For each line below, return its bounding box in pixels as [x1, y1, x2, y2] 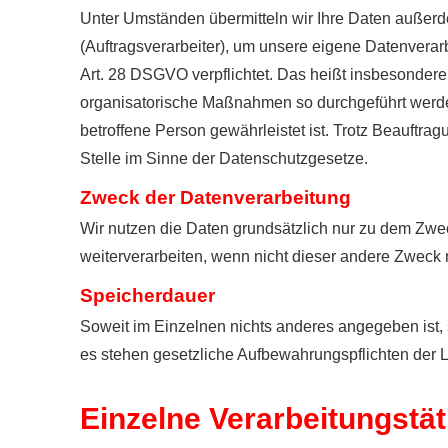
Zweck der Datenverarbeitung [80, 186, 351, 208]
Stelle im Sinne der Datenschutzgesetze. [80, 150, 368, 168]
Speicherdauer [80, 284, 215, 306]
